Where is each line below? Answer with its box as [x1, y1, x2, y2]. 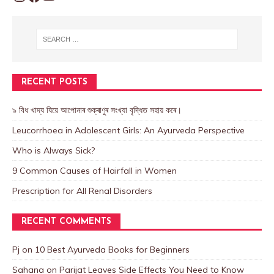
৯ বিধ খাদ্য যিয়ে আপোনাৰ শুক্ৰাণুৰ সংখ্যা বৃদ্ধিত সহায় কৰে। [12, 105, 182, 116]
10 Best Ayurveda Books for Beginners [35, 244, 190, 256]
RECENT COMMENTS [21, 217, 111, 227]
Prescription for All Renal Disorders [12, 185, 152, 197]
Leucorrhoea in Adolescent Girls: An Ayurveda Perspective [12, 125, 245, 136]
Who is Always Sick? [12, 145, 95, 157]
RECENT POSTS [21, 78, 87, 87]
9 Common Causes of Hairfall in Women [12, 165, 177, 177]
